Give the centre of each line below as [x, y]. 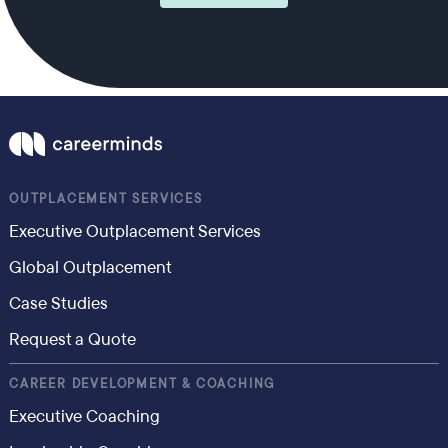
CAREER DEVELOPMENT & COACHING [142, 384]
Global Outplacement [90, 267]
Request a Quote [72, 339]
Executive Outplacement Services [134, 231]
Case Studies [58, 303]
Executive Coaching [84, 416]
